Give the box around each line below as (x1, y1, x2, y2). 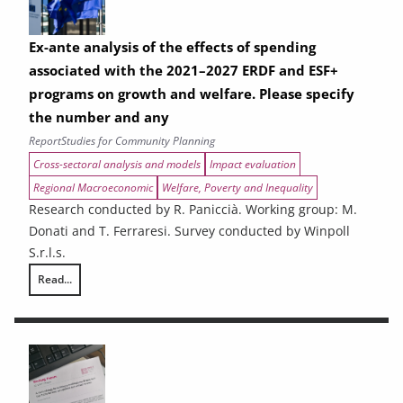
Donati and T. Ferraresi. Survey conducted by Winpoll (29, 222, 350, 239)
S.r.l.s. (29, 244, 66, 261)
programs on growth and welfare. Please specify (29, 85, 354, 103)
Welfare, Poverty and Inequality (162, 180, 313, 195)
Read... (38, 272, 72, 287)
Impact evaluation (210, 157, 296, 172)
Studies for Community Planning (61, 133, 215, 148)
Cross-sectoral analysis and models (33, 157, 201, 172)
